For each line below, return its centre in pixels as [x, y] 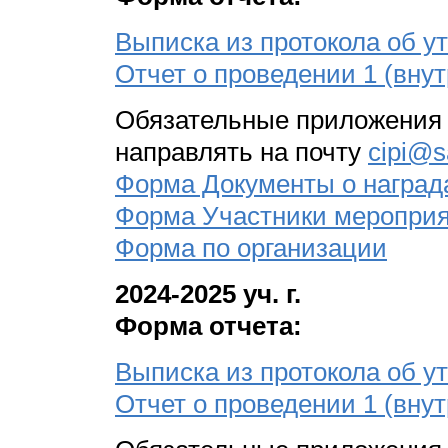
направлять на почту [241, 152]
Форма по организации [251, 248]
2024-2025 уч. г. [208, 294]
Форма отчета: [208, 326]
